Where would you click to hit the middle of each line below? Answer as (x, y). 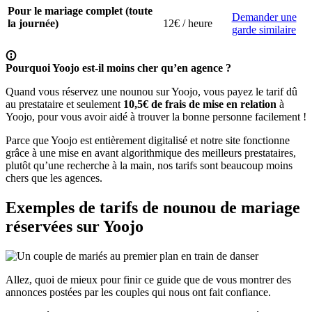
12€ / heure (188, 24)
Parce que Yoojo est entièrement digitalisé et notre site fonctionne (148, 141)
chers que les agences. (54, 178)
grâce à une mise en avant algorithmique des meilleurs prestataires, (151, 153)
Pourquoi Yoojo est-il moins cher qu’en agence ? (118, 68)
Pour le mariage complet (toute (80, 11)
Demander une (264, 17)
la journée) (33, 24)
